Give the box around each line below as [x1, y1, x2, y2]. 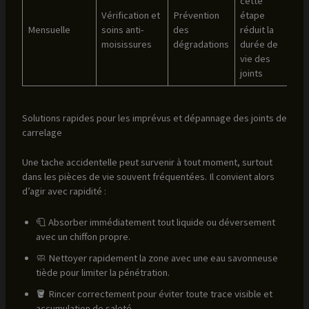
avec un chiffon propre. [35, 230, 130, 243]
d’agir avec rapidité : [21, 185, 106, 198]
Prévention [173, 8, 220, 21]
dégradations [173, 37, 230, 50]
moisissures [101, 37, 152, 50]
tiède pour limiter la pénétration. [35, 266, 170, 279]
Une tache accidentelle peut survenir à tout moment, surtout [21, 156, 272, 169]
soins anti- [101, 23, 145, 36]
